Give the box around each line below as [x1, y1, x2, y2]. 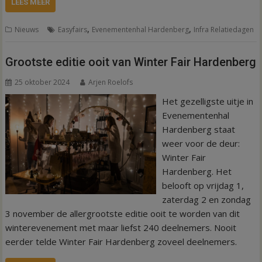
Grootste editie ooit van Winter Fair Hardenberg [5, 54, 257, 69]
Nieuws [15, 25, 39, 35]
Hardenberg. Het [161, 165, 232, 177]
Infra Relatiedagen [194, 25, 254, 35]
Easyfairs [58, 25, 88, 35]
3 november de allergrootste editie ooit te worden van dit [5, 207, 240, 219]
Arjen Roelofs [88, 77, 133, 87]
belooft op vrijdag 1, [161, 179, 244, 191]
